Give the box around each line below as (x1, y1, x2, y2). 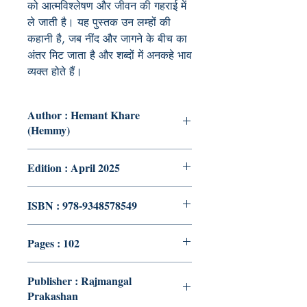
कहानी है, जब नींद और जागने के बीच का (27, 32, 187, 46)
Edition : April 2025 (27, 160, 120, 175)
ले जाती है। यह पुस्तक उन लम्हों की (27, 15, 171, 29)
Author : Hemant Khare (27, 107, 140, 123)
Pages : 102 (27, 235, 79, 251)
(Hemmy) (27, 122, 70, 138)
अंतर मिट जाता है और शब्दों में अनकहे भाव (27, 48, 192, 62)
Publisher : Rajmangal (27, 273, 132, 288)
